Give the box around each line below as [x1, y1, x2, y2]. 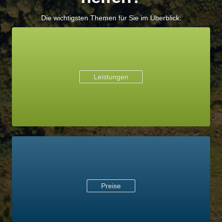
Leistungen [94, 72, 128, 81]
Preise [101, 181, 121, 190]
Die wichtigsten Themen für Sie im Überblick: [41, 14, 181, 22]
